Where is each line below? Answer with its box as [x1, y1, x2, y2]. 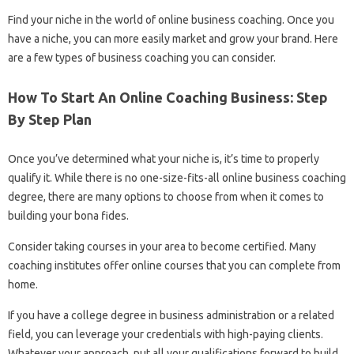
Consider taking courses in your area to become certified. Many [8, 239, 316, 253]
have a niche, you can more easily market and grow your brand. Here [8, 32, 338, 45]
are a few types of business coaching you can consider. [8, 51, 276, 64]
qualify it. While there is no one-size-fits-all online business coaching [8, 171, 346, 184]
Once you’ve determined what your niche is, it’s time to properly [8, 152, 319, 165]
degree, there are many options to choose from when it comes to [8, 190, 324, 203]
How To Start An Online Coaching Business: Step [8, 88, 328, 105]
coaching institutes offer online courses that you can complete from [8, 258, 341, 272]
